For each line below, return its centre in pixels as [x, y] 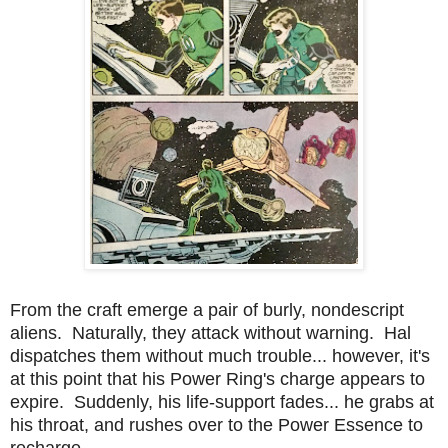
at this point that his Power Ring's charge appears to [217, 378]
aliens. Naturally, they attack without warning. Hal [210, 332]
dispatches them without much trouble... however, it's [220, 355]
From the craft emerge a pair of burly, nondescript [207, 309]
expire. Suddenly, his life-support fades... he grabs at [222, 401]
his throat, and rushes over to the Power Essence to [216, 424]
